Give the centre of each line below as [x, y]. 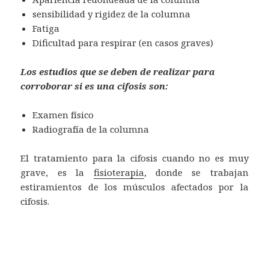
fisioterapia [119, 172]
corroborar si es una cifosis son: [95, 86]
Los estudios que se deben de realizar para [118, 71]
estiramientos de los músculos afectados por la [134, 186]
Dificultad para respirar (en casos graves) [123, 42]
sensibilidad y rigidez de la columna [112, 14]
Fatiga [46, 28]
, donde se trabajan [196, 172]
